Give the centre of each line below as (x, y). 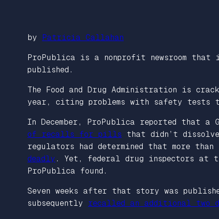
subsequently (58, 203)
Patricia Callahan (83, 37)
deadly (41, 158)
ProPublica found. (67, 171)
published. (50, 69)
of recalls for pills (75, 134)
